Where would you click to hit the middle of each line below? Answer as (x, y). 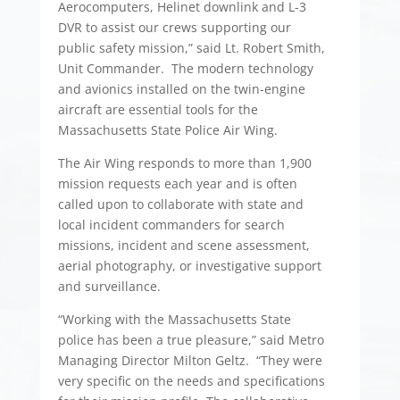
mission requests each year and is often (177, 184)
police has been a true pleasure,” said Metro (191, 340)
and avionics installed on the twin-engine (181, 89)
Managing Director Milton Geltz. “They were (190, 361)
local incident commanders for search (171, 225)
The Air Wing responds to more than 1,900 (184, 163)
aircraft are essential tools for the (158, 110)
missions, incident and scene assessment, (183, 246)
